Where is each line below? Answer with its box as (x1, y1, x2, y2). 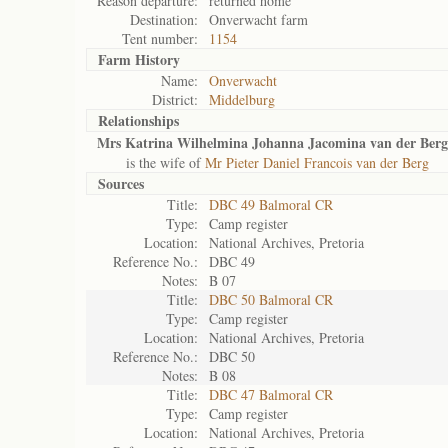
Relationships (98, 110, 179, 131)
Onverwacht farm (209, 10, 308, 29)
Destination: (130, 10, 198, 29)
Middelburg (209, 90, 275, 109)
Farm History (98, 49, 180, 70)
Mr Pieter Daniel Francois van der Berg (205, 153, 429, 172)
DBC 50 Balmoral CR (209, 290, 333, 309)
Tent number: (122, 29, 198, 48)
